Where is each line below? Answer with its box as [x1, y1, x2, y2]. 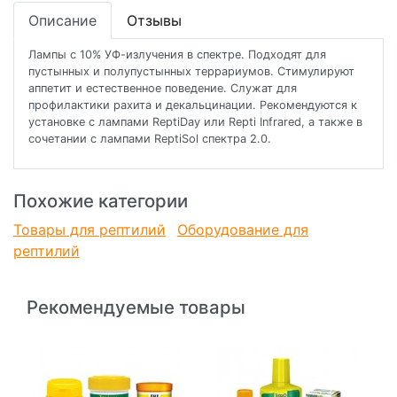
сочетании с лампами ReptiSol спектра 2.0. [28, 132, 271, 146]
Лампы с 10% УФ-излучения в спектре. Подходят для [28, 48, 326, 62]
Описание [28, 12, 97, 30]
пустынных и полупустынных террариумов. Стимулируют [28, 65, 354, 79]
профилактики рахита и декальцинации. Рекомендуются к [28, 98, 357, 113]
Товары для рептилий [13, 221, 166, 239]
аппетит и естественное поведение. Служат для [28, 82, 297, 96]
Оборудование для [177, 221, 308, 239]
